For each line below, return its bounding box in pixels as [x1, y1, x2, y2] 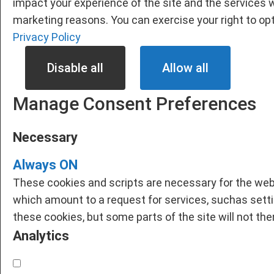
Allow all [162, 60, 209, 75]
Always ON [13, 157, 78, 172]
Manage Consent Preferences [13, 92, 256, 114]
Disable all [47, 60, 103, 75]
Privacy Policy [13, 30, 81, 43]
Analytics [13, 228, 69, 243]
